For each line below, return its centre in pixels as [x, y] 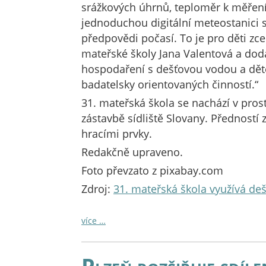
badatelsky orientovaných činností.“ [170, 84]
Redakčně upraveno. [132, 152]
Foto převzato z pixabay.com [152, 170]
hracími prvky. [117, 134]
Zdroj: [97, 189]
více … [94, 221]
